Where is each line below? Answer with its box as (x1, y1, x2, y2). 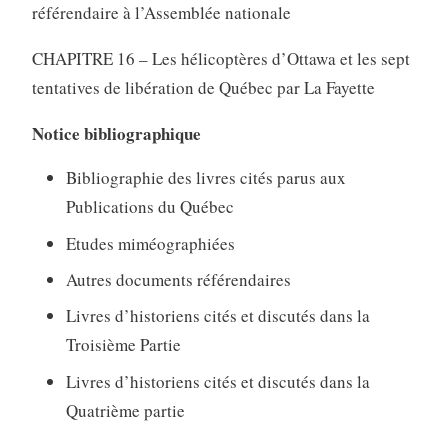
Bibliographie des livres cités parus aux (65, 166, 346, 190)
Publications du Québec (65, 195, 234, 219)
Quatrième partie (65, 398, 185, 422)
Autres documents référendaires (65, 267, 291, 291)
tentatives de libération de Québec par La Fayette (31, 76, 375, 100)
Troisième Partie (65, 333, 181, 357)
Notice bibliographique (31, 121, 201, 147)
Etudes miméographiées (65, 231, 235, 255)
